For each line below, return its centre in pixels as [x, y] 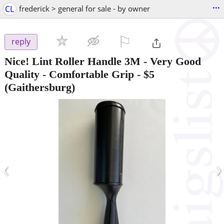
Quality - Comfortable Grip [69, 74]
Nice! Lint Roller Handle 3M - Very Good [103, 61]
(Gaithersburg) [40, 87]
